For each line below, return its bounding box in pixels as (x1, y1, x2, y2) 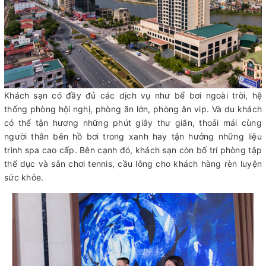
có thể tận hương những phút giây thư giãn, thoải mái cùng (4, 118, 262, 128)
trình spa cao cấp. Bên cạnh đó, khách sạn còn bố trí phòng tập (4, 145, 262, 156)
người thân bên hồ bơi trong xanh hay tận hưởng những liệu (4, 131, 262, 142)
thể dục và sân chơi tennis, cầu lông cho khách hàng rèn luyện (4, 159, 262, 169)
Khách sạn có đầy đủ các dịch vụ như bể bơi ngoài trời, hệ (4, 90, 262, 101)
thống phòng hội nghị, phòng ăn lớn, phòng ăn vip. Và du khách (4, 104, 262, 115)
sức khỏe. (4, 172, 44, 183)
